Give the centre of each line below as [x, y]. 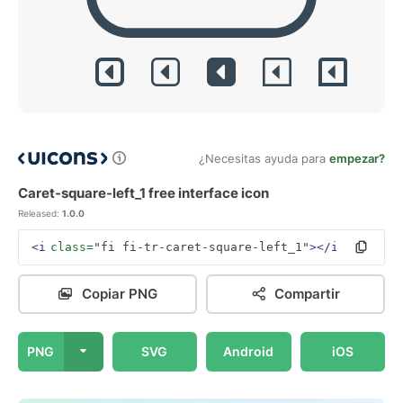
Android [249, 351]
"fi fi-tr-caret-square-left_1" [201, 247]
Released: [39, 213]
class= [72, 247]
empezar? [357, 158]
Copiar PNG [119, 294]
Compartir [307, 294]
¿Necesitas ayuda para [264, 158]
